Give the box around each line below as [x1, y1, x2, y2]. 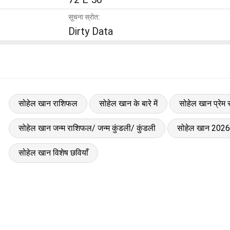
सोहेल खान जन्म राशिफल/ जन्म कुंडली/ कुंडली [18, 123, 156, 133]
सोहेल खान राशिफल [18, 98, 78, 108]
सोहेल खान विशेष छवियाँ [18, 147, 88, 158]
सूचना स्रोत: [68, 12, 100, 21]
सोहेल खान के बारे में [99, 98, 158, 108]
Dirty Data [68, 25, 113, 37]
